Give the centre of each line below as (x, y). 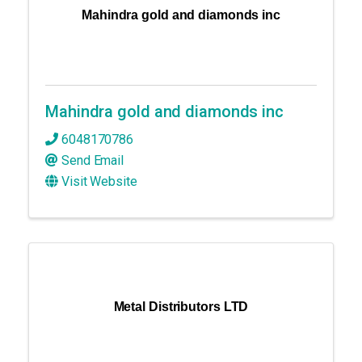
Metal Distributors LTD (181, 307)
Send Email (93, 161)
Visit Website (99, 182)
